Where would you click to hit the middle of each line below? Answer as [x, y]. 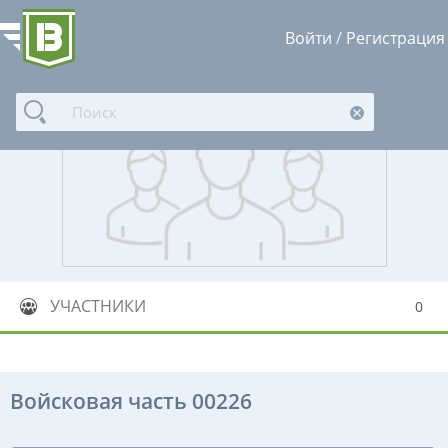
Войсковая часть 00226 [131, 400]
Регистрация [395, 38]
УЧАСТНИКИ [98, 305]
